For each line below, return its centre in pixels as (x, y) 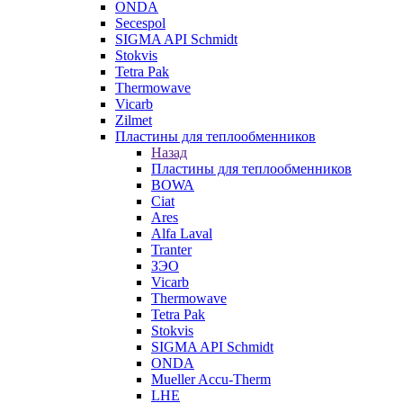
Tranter (171, 250)
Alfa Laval (182, 233)
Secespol (140, 23)
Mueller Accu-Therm (211, 379)
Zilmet (134, 120)
